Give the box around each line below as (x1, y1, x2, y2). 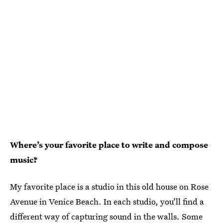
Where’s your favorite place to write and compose (10, 139, 208, 150)
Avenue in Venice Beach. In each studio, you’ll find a (10, 196, 204, 207)
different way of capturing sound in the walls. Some (10, 211, 203, 222)
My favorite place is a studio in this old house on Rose (10, 181, 209, 192)
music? (10, 154, 38, 165)
